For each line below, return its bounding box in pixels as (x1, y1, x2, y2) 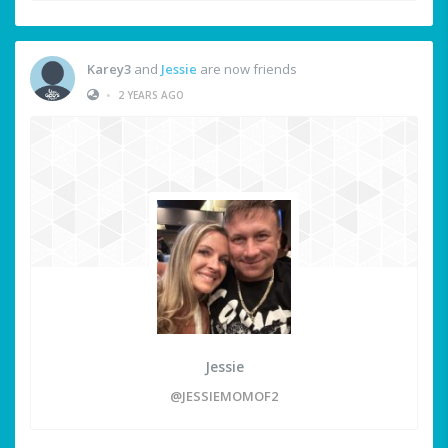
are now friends (197, 59, 297, 78)
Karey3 (87, 59, 131, 78)
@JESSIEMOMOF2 (170, 387, 278, 406)
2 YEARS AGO (118, 87, 184, 102)
